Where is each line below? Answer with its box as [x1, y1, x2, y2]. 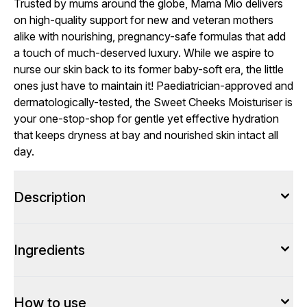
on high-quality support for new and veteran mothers [14, 13, 273, 27]
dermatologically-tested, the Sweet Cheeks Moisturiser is [14, 95, 293, 109]
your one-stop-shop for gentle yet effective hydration [14, 112, 279, 125]
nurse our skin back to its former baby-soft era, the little [14, 62, 284, 76]
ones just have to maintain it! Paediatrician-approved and [14, 79, 293, 93]
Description [14, 189, 86, 206]
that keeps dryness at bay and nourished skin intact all [14, 128, 278, 142]
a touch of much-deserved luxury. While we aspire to [14, 46, 274, 60]
